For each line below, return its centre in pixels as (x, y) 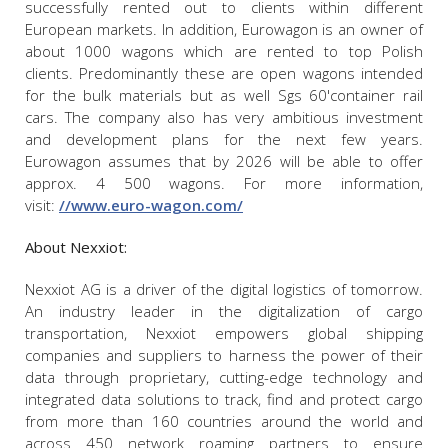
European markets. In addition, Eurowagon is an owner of (224, 29)
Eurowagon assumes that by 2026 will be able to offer (224, 161)
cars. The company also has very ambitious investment (224, 117)
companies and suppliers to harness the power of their (224, 355)
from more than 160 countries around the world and (224, 421)
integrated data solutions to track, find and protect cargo (224, 399)
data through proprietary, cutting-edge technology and (224, 377)
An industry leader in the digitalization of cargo (224, 311)
